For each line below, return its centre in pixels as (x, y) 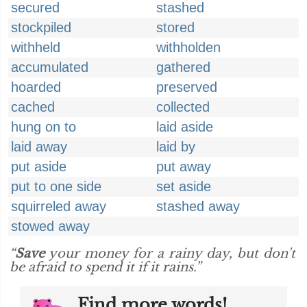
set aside (184, 186)
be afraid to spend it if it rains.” (105, 267)
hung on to (44, 127)
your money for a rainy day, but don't (170, 254)
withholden (188, 47)
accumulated (50, 67)
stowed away (50, 226)
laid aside (185, 127)
